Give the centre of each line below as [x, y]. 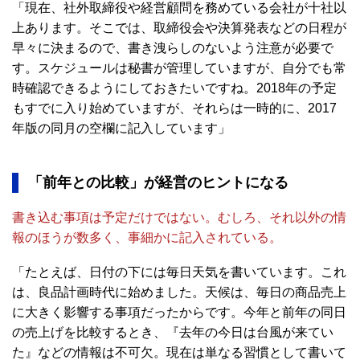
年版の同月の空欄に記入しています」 [121, 128]
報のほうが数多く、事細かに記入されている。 [147, 237]
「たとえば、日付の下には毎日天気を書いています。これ [179, 272]
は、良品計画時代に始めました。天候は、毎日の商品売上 [179, 292]
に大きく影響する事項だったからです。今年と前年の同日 [179, 312]
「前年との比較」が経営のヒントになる [158, 182]
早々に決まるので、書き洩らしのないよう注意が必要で [173, 48]
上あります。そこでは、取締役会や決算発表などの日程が [179, 28]
